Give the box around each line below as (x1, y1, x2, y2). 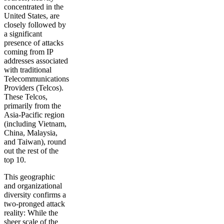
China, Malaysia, (4, 128, 57, 137)
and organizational (4, 181, 62, 190)
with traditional (4, 65, 51, 74)
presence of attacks (4, 38, 63, 47)
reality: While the (4, 208, 58, 217)
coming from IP (4, 47, 53, 56)
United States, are (4, 11, 59, 20)
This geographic (4, 172, 55, 181)
